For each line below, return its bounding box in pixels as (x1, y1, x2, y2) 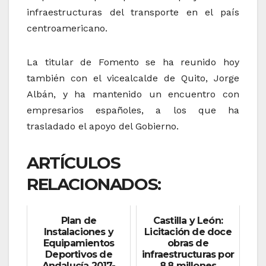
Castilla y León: (153, 214, 223, 226)
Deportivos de (45, 248, 112, 260)
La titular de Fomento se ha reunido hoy (27, 56, 239, 68)
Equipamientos (43, 237, 115, 249)
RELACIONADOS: (27, 174, 161, 195)
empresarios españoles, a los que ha (27, 104, 239, 116)
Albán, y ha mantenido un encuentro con (27, 88, 239, 100)
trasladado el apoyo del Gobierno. (27, 121, 179, 132)
